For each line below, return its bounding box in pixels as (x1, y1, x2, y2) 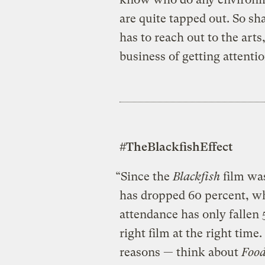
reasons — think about (119, 245, 241, 259)
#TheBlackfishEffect (119, 140, 233, 154)
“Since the (115, 169, 173, 183)
